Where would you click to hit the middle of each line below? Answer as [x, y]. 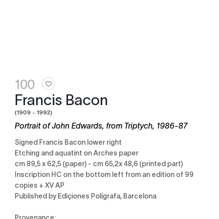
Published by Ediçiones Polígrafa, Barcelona [86, 196]
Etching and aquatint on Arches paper [78, 153]
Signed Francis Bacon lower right [70, 142]
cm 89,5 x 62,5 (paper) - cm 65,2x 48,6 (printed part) [101, 163]
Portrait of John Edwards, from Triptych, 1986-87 [101, 125]
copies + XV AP [40, 185]
